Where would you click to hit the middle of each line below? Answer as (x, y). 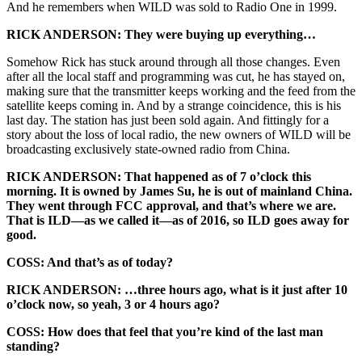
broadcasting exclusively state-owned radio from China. (148, 149)
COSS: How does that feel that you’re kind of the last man (165, 332)
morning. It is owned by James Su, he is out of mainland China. (179, 192)
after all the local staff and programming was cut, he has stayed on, (176, 77)
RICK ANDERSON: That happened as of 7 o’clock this (159, 177)
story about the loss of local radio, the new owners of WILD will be (179, 135)
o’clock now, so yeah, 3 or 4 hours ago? (113, 305)
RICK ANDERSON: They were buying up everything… (161, 35)
